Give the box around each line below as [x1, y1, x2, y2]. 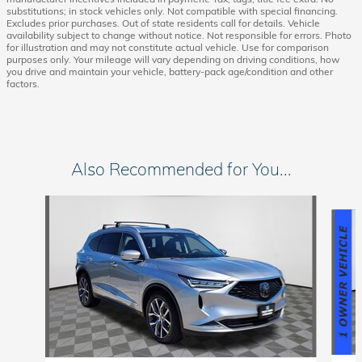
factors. [6, 78, 40, 90]
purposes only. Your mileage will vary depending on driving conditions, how [6, 53, 339, 65]
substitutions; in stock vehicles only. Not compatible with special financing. [6, 5, 338, 17]
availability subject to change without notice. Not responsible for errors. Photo [6, 29, 351, 41]
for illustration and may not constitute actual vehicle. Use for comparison [6, 41, 329, 53]
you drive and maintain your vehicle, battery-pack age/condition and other [6, 65, 333, 78]
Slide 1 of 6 [6, 196, 64, 210]
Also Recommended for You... [70, 158, 292, 179]
